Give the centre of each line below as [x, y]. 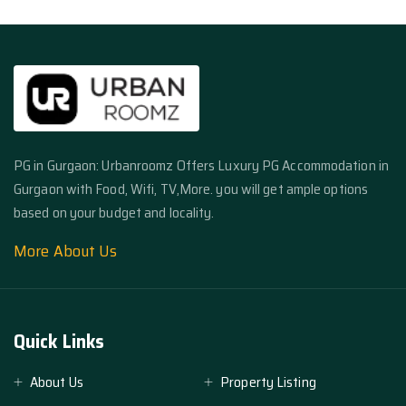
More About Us [66, 251]
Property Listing [268, 382]
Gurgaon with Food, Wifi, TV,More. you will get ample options [191, 189]
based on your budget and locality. [114, 213]
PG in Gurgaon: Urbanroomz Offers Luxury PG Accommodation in [201, 166]
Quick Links [59, 342]
